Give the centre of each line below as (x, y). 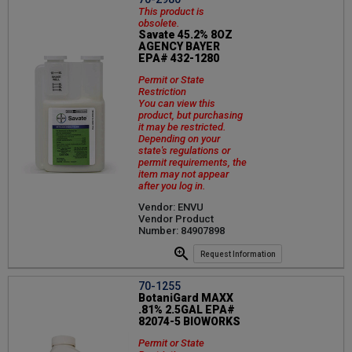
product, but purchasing (191, 115)
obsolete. (159, 23)
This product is (171, 11)
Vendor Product (176, 218)
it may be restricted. (182, 126)
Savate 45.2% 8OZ (185, 34)
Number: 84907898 (181, 230)
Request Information (238, 254)
